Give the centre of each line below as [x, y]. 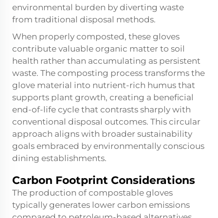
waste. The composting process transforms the [109, 73]
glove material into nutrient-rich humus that [104, 85]
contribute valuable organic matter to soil [99, 49]
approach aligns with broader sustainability [102, 134]
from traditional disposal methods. [84, 20]
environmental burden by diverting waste [98, 8]
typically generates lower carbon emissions [101, 205]
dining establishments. [59, 158]
